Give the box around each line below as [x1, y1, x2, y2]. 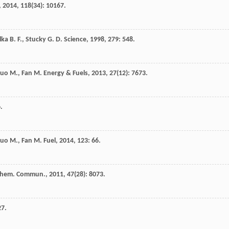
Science [64, 36, 86, 44]
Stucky [26, 36, 46, 44]
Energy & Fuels [43, 70, 88, 78]
